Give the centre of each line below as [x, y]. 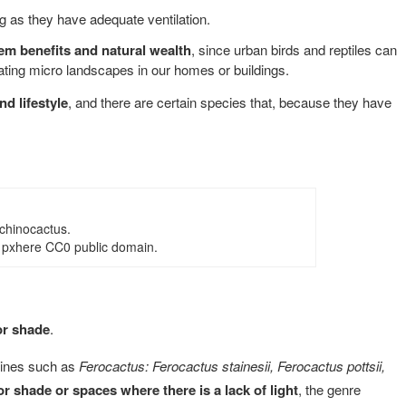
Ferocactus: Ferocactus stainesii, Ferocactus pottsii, [232, 365]
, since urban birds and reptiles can [294, 49]
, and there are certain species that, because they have [230, 101]
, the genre [329, 389]
